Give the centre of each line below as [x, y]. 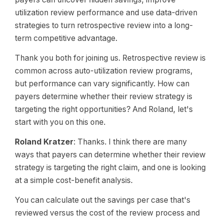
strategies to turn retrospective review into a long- [104, 25]
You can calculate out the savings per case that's [103, 200]
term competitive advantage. [66, 38]
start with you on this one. [60, 122]
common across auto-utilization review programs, [104, 71]
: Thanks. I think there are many [130, 142]
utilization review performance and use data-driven [106, 13]
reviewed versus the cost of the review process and [107, 213]
